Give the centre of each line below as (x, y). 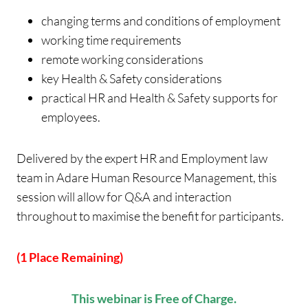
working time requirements (111, 40)
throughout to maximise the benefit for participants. (150, 216)
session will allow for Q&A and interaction (124, 197)
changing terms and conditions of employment (161, 21)
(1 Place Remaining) (70, 257)
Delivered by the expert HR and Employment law (142, 158)
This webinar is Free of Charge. (154, 299)
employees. (71, 117)
